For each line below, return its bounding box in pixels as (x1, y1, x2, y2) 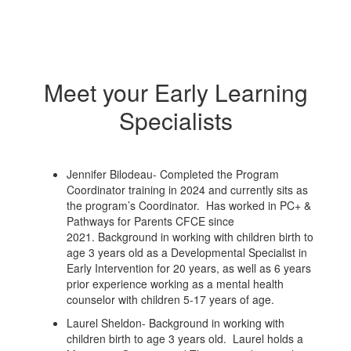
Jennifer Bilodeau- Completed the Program (67, 166, 279, 183)
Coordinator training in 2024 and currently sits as (67, 182, 308, 198)
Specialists (118, 103, 233, 138)
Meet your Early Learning (43, 75, 308, 110)
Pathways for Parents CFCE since (67, 213, 234, 230)
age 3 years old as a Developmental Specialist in (67, 244, 307, 261)
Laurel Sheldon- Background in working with (67, 315, 284, 331)
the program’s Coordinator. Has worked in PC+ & (67, 197, 311, 214)
